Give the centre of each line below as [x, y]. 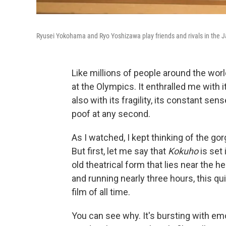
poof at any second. [111, 114]
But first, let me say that [120, 151]
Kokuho [183, 151]
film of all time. [101, 192]
